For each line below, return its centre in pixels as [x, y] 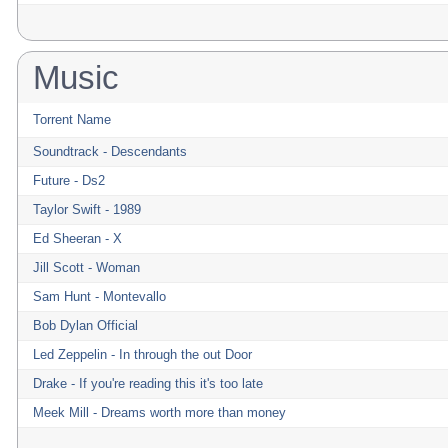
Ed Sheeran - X [77, 238]
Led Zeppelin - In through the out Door [142, 354]
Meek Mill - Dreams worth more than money [159, 412]
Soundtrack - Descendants [110, 151]
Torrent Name [72, 119]
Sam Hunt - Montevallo [99, 296]
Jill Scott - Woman [86, 267]
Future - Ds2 [69, 180]
